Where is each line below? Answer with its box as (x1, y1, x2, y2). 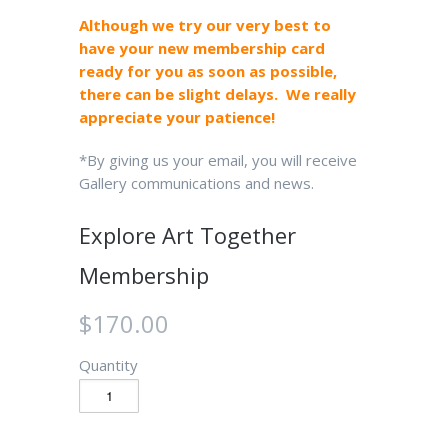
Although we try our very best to (79, 14, 331, 35)
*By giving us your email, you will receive (79, 149, 357, 170)
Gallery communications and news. (79, 172, 314, 193)
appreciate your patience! (79, 106, 275, 127)
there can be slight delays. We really (79, 83, 356, 104)
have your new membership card (79, 37, 325, 58)
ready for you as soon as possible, (79, 60, 337, 81)
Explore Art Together (79, 219, 296, 250)
